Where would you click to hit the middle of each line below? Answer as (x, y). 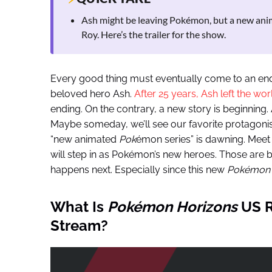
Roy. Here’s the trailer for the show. (153, 35)
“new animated (84, 140)
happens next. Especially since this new (138, 170)
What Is (79, 207)
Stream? (79, 226)
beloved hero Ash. (92, 94)
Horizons (206, 207)
